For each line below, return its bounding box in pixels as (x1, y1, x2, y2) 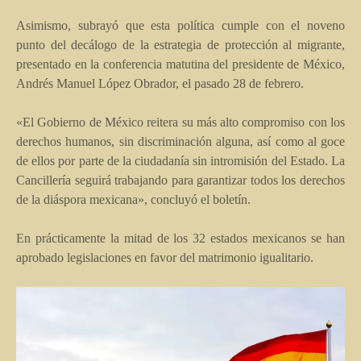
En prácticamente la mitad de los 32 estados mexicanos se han (16, 230, 345, 245)
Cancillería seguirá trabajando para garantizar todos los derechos (16, 172, 345, 187)
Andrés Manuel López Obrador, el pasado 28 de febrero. (16, 76, 304, 90)
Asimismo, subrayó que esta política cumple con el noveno (16, 18, 345, 32)
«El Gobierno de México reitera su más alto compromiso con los (16, 114, 345, 129)
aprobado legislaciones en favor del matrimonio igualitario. (16, 250, 313, 264)
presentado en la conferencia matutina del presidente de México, (16, 56, 345, 71)
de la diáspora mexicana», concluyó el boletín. (16, 192, 251, 206)
